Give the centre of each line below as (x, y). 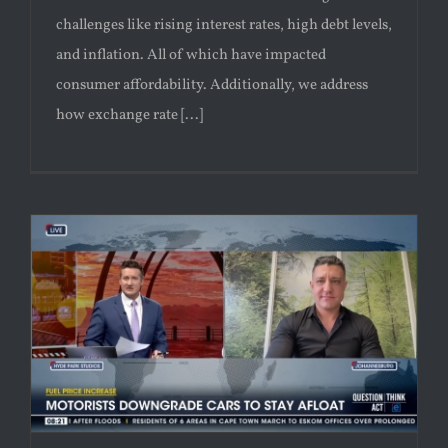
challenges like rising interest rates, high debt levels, (224, 26)
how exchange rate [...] (129, 116)
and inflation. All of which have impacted (191, 56)
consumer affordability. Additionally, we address (212, 86)
